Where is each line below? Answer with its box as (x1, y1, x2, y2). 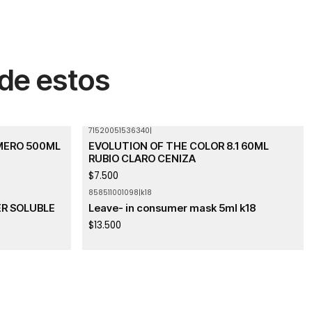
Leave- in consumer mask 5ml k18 (88, 202, 256, 215)
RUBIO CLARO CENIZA (88, 153, 196, 166)
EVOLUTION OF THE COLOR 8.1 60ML (88, 140, 269, 153)
